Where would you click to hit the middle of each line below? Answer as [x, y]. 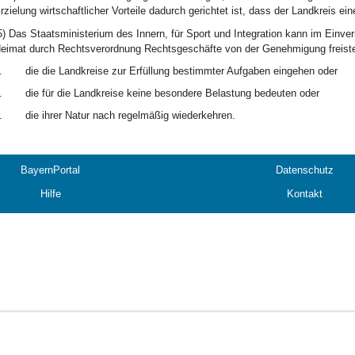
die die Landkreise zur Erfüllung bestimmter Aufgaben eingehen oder [181, 71]
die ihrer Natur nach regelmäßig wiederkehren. [130, 115]
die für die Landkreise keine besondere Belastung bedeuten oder [172, 93]
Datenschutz [305, 170]
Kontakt [305, 194]
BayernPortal [50, 170]
